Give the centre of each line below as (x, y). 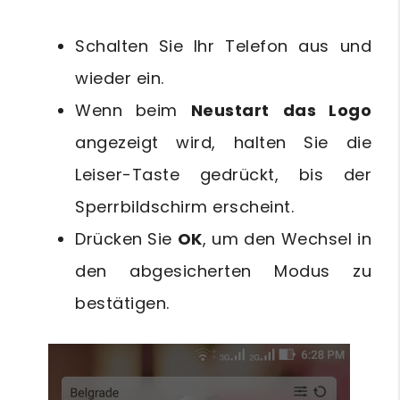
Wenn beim (133, 111)
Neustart (230, 111)
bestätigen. (122, 304)
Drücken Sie (126, 239)
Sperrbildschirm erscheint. (184, 207)
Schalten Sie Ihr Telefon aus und (223, 46)
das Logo (327, 111)
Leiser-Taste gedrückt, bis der (223, 175)
